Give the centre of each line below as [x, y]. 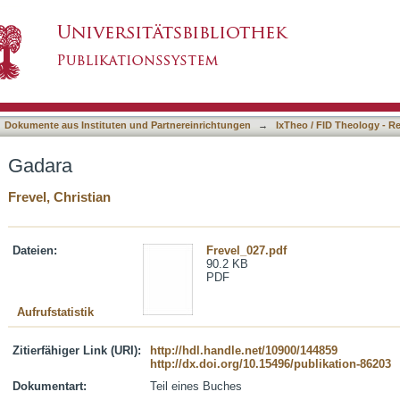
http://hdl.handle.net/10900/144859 [244, 350]
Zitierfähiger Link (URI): [77, 350]
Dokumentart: [50, 386]
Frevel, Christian [59, 197]
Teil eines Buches [196, 386]
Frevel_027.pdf [246, 250]
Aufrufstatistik [55, 312]
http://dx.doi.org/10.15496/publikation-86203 [271, 364]
